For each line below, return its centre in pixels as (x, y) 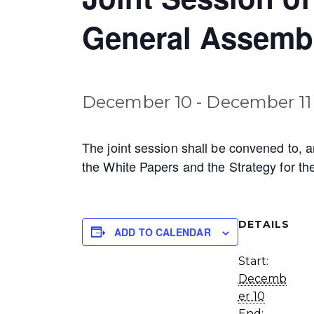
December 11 (259, 102)
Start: (253, 261)
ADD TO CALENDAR (163, 232)
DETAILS (264, 224)
